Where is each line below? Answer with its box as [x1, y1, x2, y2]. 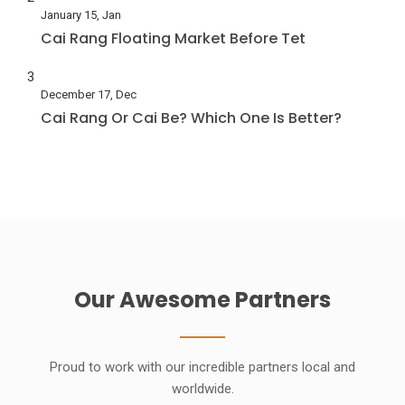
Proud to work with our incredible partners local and [50, 359, 355, 376]
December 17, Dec [41, 88, 137, 102]
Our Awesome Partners [74, 285, 331, 316]
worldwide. [171, 381, 234, 398]
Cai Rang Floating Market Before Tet [41, 28, 306, 50]
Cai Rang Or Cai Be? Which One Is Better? [41, 108, 342, 129]
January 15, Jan [41, 8, 121, 23]
